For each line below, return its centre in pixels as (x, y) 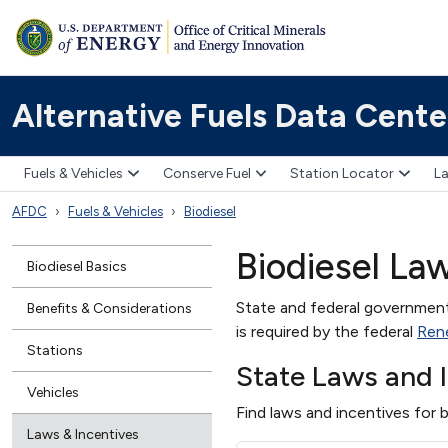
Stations (55, 350)
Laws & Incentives (83, 434)
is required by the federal (326, 331)
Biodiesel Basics (77, 266)
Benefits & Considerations (109, 308)
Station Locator (342, 174)
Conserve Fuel (206, 174)
